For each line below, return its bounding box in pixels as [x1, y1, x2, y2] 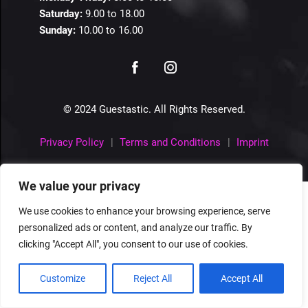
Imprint [236, 136, 269, 148]
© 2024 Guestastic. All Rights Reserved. [63, 103, 245, 115]
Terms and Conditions [119, 136, 221, 148]
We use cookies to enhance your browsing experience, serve [19, 206, 270, 217]
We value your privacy [19, 179, 140, 193]
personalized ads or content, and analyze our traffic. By [19, 222, 252, 233]
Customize [40, 273, 86, 284]
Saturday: [39, 8, 85, 20]
